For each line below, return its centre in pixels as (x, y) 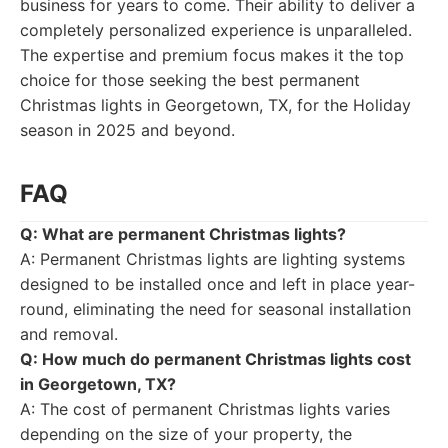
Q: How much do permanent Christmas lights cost (215, 359)
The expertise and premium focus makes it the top (212, 55)
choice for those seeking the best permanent (190, 80)
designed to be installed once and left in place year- (217, 284)
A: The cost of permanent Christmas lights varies (205, 409)
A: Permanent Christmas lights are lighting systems (212, 259)
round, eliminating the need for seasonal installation (215, 309)
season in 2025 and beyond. (127, 130)
